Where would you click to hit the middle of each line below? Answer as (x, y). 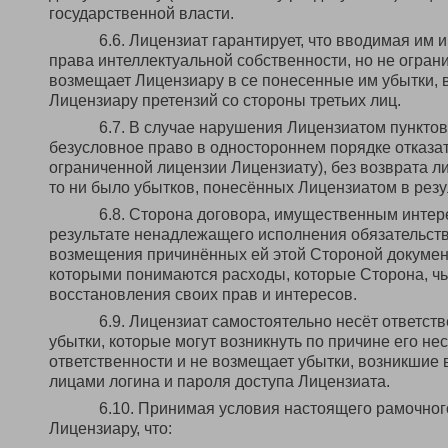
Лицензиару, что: (110, 428)
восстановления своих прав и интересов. (203, 294)
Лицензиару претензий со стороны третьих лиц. (225, 100)
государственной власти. (141, 13)
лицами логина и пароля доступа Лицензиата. (219, 381)
